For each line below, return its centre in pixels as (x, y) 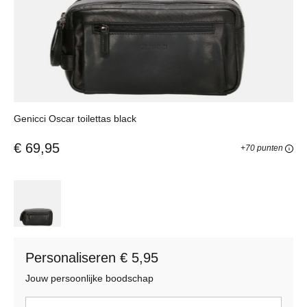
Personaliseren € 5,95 (92, 258)
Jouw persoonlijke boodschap (89, 279)
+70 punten (263, 148)
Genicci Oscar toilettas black (75, 118)
